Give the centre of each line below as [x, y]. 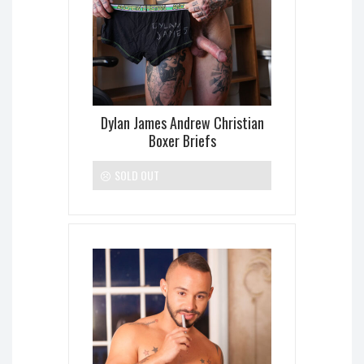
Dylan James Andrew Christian [182, 123]
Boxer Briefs [182, 141]
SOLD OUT [136, 175]
